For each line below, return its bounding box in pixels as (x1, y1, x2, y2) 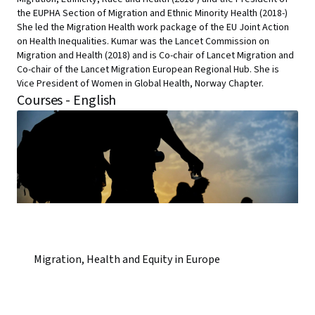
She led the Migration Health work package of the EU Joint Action (17, 20, 289, 34)
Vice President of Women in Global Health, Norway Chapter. (17, 77, 264, 91)
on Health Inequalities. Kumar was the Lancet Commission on (17, 34, 269, 49)
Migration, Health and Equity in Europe (34, 252, 220, 267)
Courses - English (17, 91, 117, 110)
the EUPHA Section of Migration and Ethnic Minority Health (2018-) (17, 6, 288, 20)
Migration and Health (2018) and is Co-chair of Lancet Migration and (17, 49, 294, 63)
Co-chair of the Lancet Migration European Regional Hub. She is (17, 63, 279, 77)
